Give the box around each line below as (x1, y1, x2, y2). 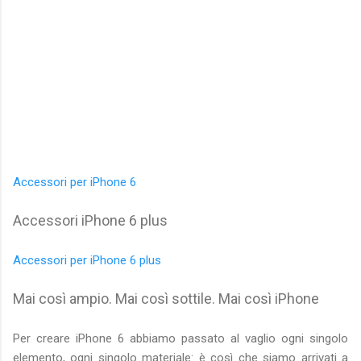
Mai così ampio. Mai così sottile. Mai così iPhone (13, 290, 319, 308)
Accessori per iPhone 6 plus (13, 253, 161, 268)
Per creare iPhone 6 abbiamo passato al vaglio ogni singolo (13, 331, 348, 346)
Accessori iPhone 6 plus (13, 212, 168, 230)
